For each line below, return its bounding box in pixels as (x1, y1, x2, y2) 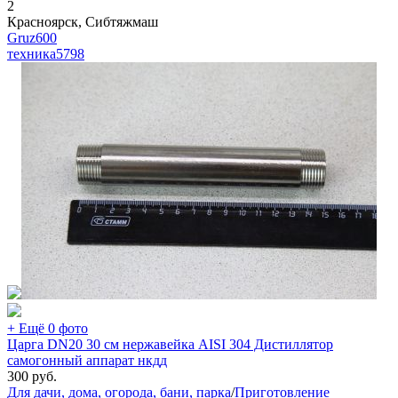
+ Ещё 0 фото (7, 320, 88, 336)
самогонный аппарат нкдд (7, 352, 167, 368)
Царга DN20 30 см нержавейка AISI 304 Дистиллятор (7, 336, 333, 352)
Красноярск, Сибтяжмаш (7, 13, 158, 29)
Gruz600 (7, 29, 57, 45)
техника (7, 45, 56, 61)
